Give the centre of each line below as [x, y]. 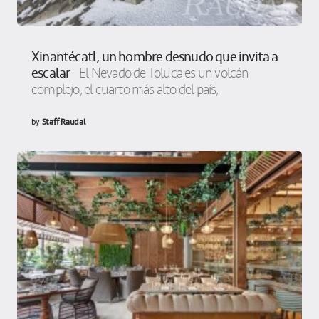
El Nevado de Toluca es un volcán [162, 73]
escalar [51, 73]
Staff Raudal [63, 121]
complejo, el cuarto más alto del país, [125, 89]
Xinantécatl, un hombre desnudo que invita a [155, 56]
